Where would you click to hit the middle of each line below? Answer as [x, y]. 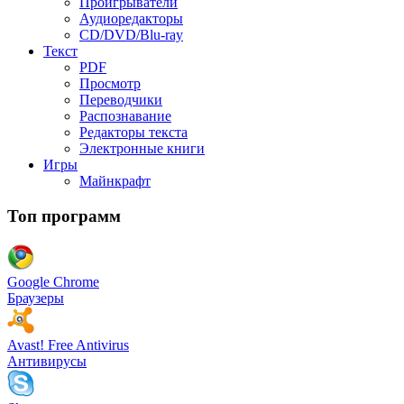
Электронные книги [142, 149]
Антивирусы [47, 361]
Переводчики [121, 100]
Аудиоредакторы [131, 19]
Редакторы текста [133, 133]
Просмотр [110, 84]
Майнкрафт [115, 181]
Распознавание [125, 116]
